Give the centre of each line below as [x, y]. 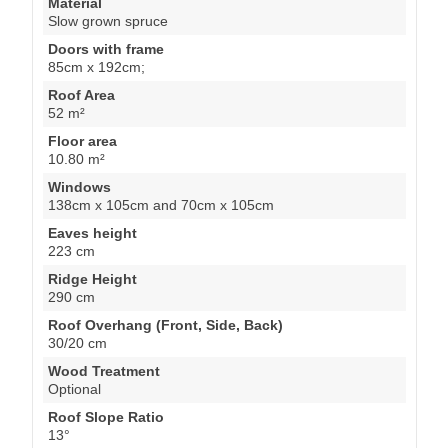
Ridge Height [92, 278]
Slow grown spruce [108, 20]
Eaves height [92, 232]
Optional [74, 388]
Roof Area [81, 94]
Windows [79, 186]
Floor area [82, 140]
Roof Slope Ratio [106, 416]
